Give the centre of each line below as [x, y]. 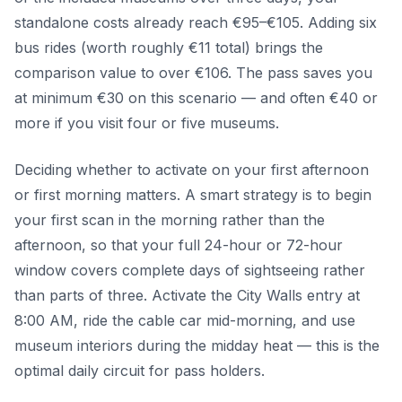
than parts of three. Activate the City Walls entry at [187, 295]
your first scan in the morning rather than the [170, 219]
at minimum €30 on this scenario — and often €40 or [196, 97]
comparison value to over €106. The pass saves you [193, 72]
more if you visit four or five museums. [147, 122]
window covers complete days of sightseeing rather [190, 270]
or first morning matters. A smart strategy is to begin [193, 194]
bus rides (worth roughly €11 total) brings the [169, 47]
